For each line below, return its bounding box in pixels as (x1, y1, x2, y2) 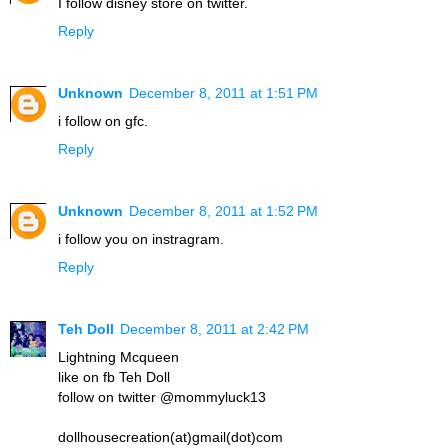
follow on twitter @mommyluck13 (58, 388, 266, 405)
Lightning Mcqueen (58, 348, 179, 365)
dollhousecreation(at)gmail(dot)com (58, 428, 283, 445)
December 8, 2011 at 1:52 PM (129, 202, 318, 219)
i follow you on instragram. (58, 230, 224, 247)
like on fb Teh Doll (58, 368, 170, 385)
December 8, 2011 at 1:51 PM (129, 84, 318, 101)
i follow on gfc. (58, 112, 148, 129)
